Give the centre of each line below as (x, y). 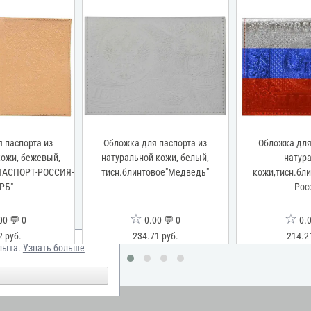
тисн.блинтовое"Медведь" (155, 172)
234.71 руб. (155, 236)
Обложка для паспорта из (155, 143)
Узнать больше (53, 248)
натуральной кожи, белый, (155, 158)
